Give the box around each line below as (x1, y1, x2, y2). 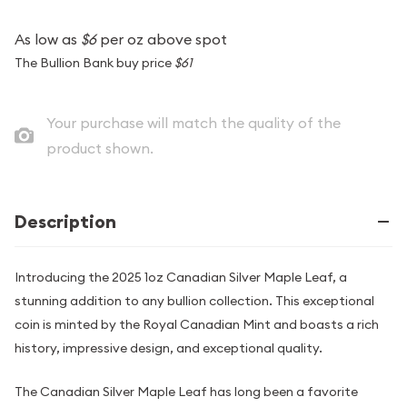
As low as (15, 30, 81, 48)
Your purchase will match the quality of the (45, 114, 341, 132)
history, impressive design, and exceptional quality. (15, 340, 323, 356)
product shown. (45, 139, 154, 157)
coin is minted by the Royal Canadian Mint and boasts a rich (15, 316, 379, 333)
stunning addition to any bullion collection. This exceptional (15, 293, 374, 309)
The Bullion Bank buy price (15, 55, 174, 71)
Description (15, 210, 116, 233)
